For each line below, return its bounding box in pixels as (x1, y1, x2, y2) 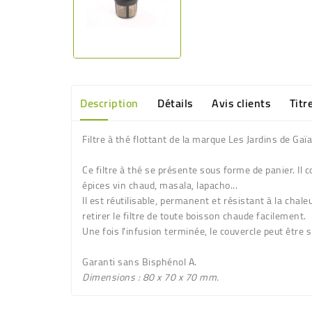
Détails (157, 93, 193, 114)
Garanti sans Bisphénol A (82, 253, 194, 272)
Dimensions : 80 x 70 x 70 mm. (82, 268, 219, 287)
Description (80, 93, 139, 114)
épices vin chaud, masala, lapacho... (82, 176, 237, 195)
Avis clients (212, 93, 270, 114)
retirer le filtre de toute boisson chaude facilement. (82, 207, 306, 226)
